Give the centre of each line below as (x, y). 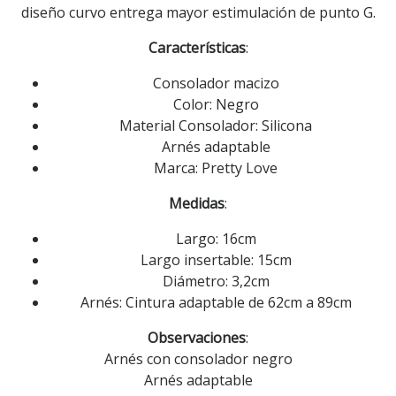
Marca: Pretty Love (216, 168)
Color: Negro (216, 104)
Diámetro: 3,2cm (216, 281)
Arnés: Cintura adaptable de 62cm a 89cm (216, 302)
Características (197, 47)
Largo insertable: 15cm (216, 259)
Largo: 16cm (216, 238)
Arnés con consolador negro (198, 358)
